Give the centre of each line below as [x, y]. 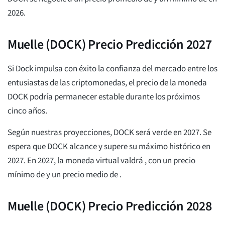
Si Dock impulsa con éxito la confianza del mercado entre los [113, 69]
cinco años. [27, 111]
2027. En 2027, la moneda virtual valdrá [76, 161]
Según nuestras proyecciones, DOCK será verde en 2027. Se [109, 133]
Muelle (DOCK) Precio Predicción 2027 [110, 45]
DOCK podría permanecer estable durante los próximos [104, 97]
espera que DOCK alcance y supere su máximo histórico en [109, 147]
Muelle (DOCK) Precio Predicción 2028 [110, 206]
